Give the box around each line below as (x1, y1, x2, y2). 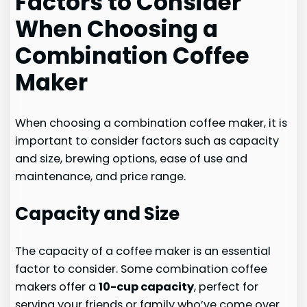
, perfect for (194, 279, 259, 295)
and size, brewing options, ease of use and (15, 151, 248, 167)
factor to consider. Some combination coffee (15, 261, 268, 278)
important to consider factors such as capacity (15, 133, 280, 149)
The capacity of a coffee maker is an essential (15, 243, 271, 260)
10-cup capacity (99, 279, 195, 295)
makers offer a (15, 279, 99, 295)
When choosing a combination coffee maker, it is (15, 115, 288, 132)
